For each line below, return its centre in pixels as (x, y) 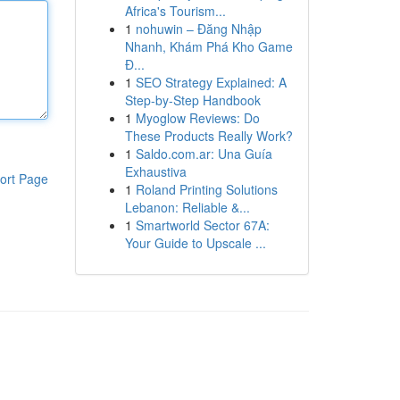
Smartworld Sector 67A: (202, 225)
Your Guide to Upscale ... (195, 243)
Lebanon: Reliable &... (187, 207)
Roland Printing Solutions (206, 189)
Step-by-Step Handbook (192, 100)
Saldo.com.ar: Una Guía (204, 154)
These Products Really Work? (208, 136)
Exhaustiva (155, 171)
